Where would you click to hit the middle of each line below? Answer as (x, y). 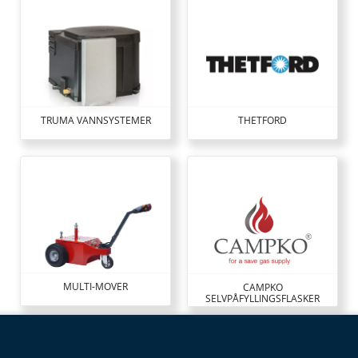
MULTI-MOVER (95, 287)
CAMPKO (263, 288)
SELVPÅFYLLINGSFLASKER (263, 299)
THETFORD (263, 121)
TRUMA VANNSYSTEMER (95, 121)
